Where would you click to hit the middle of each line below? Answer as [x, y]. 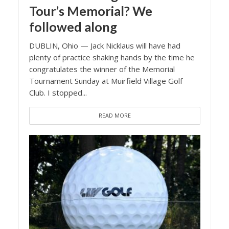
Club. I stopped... [58, 93]
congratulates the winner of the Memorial [102, 69]
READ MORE [114, 116]
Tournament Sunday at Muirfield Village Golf [106, 81]
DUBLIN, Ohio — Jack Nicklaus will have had [105, 46]
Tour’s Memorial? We [90, 11]
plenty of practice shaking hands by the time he [112, 58]
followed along [73, 27]
